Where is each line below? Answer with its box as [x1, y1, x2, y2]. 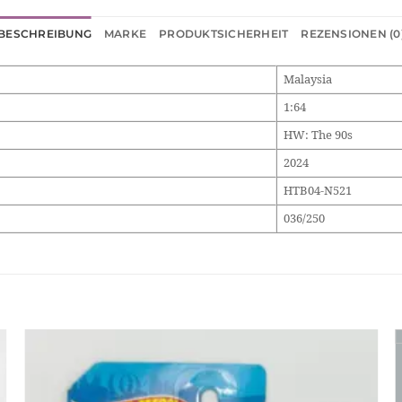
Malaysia [283, 71, 332, 87]
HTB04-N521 [283, 182, 352, 198]
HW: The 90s [283, 127, 353, 143]
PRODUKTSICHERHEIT [159, 26, 289, 40]
